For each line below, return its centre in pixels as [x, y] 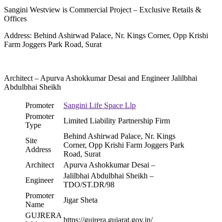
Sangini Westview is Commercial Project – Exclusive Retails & [103, 9]
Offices [15, 18]
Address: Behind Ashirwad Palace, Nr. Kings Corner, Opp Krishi [106, 35]
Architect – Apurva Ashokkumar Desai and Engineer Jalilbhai [101, 78]
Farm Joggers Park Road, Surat [53, 44]
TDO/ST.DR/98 [89, 184]
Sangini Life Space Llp [100, 105]
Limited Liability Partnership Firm [117, 120]
